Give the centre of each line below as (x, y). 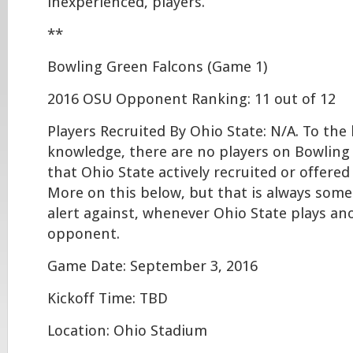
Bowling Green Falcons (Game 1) (157, 67)
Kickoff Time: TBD (108, 299)
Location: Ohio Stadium (127, 331)
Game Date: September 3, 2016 (152, 266)
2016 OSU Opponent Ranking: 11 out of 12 (191, 99)
